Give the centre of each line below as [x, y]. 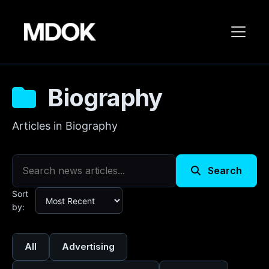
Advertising [88, 246]
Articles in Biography [65, 126]
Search [224, 171]
